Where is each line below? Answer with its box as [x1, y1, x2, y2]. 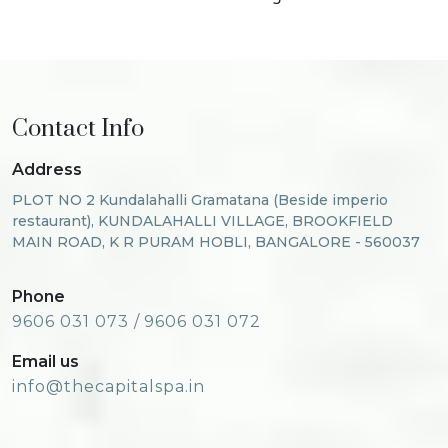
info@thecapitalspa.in [12, 377, 205, 396]
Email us [12, 352, 79, 371]
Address [12, 160, 82, 179]
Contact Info [12, 114, 144, 144]
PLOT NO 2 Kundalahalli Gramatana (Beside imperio [12, 191, 388, 209]
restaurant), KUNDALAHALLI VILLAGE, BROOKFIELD [12, 212, 393, 230]
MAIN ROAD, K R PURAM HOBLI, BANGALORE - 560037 [12, 233, 420, 251]
